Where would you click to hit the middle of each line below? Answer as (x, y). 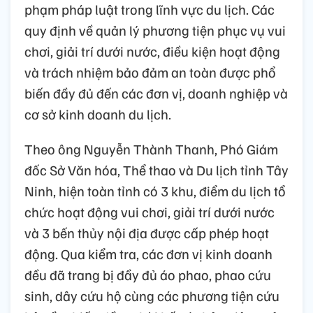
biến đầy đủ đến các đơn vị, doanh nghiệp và (156, 93)
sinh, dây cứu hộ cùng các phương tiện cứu (152, 296)
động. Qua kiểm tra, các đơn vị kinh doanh (148, 254)
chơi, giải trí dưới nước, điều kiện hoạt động (152, 51)
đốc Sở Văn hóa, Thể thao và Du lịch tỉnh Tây (156, 170)
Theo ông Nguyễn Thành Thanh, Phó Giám (151, 149)
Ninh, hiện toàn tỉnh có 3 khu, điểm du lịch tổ (155, 191)
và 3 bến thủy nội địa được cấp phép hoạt (147, 233)
